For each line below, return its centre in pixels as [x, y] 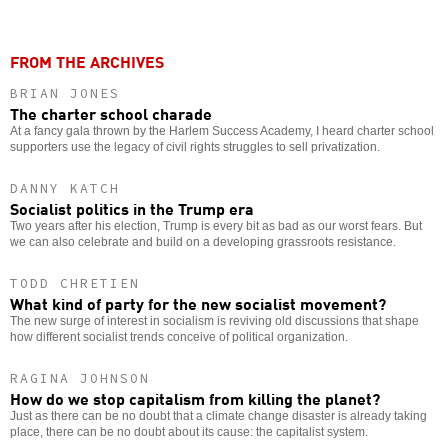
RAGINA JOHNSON [80, 378]
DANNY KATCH [65, 188]
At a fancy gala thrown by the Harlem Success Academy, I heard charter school [222, 130]
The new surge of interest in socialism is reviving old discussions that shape [214, 320]
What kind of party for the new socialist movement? [198, 302]
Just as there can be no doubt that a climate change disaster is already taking [218, 415]
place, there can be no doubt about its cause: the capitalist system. [189, 431]
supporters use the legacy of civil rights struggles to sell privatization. [195, 146]
